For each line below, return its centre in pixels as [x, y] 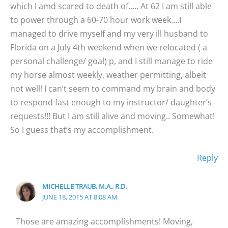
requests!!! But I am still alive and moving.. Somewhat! [112, 116]
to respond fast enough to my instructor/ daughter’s [111, 102]
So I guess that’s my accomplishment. [82, 130]
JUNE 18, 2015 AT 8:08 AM [80, 197]
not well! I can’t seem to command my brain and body [113, 88]
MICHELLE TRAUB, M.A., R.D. [85, 186]
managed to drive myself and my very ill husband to [109, 33]
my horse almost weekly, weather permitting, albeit [108, 75]
